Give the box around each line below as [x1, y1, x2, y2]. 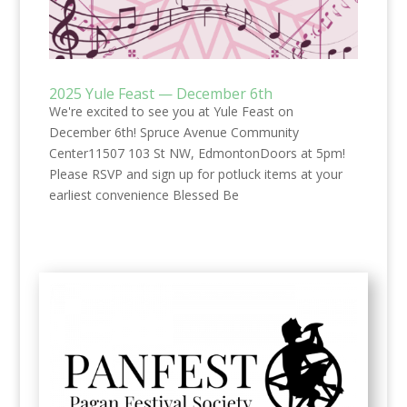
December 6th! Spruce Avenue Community [48, 123, 299, 141]
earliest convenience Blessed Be [48, 185, 239, 203]
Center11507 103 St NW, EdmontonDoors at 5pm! [48, 144, 345, 162]
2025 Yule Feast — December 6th [48, 83, 273, 104]
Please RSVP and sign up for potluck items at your [48, 164, 342, 183]
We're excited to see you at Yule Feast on [48, 102, 293, 120]
